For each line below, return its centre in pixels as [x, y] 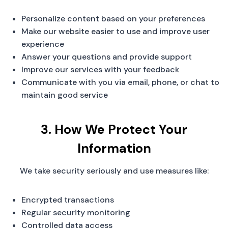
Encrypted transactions [68, 199]
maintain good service [65, 95]
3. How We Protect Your [114, 130]
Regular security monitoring [76, 212]
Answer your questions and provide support [107, 56]
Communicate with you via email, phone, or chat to [120, 82]
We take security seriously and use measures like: [114, 170]
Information [114, 149]
